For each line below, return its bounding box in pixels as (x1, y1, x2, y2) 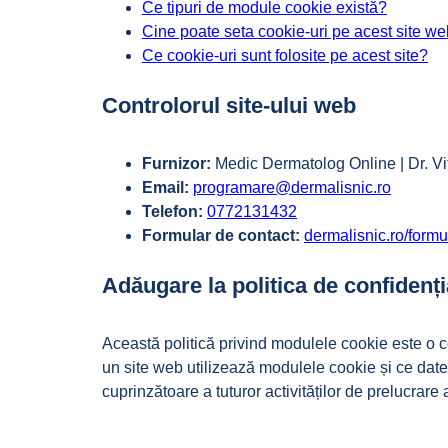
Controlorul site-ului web (102, 93, 356, 118)
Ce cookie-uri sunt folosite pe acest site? (142, 47, 428, 64)
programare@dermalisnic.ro (193, 179, 391, 196)
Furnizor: (142, 155, 215, 172)
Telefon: (142, 203, 207, 220)
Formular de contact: (142, 227, 304, 244)
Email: (142, 179, 193, 196)
